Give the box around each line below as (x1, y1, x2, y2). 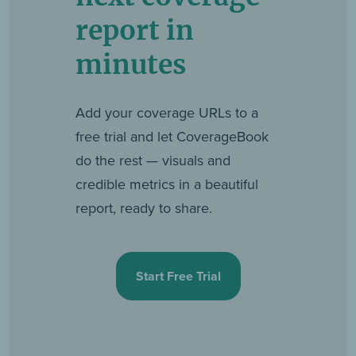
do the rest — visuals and (75, 149, 231, 171)
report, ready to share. (75, 197, 213, 219)
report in (75, 13, 195, 47)
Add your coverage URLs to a (75, 102, 259, 123)
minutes (75, 47, 187, 81)
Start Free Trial (135, 266, 221, 285)
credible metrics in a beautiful (75, 173, 259, 195)
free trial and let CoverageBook (75, 126, 269, 147)
